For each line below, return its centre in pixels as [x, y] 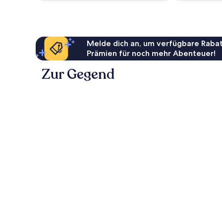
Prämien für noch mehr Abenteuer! [151, 54]
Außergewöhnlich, [70, 9]
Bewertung [59, 27]
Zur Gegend [78, 75]
